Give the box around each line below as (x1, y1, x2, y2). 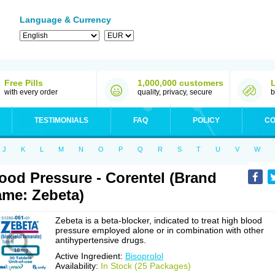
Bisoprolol (125, 251, 163, 261)
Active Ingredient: (55, 251, 125, 261)
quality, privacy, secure (137, 88, 212, 96)
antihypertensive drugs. (55, 235, 146, 245)
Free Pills (4, 78, 43, 88)
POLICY (193, 116, 220, 125)
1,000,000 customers (137, 78, 223, 88)
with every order (4, 88, 58, 96)
